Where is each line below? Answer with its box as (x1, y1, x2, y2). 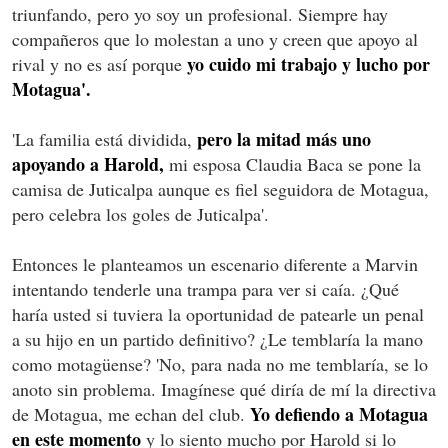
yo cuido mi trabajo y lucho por (187, 50, 430, 77)
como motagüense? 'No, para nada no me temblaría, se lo (12, 351, 428, 376)
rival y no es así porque (12, 51, 187, 76)
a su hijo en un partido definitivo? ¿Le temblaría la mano (12, 326, 423, 351)
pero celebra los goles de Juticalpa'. (12, 201, 269, 226)
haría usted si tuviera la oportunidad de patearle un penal (12, 301, 424, 326)
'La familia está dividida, (12, 126, 197, 151)
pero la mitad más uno (197, 125, 371, 152)
